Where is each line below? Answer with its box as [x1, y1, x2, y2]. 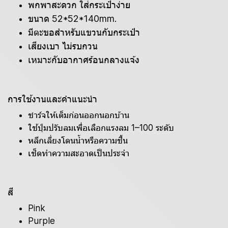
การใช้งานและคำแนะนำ [8, 94, 97, 104]
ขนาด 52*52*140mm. [28, 13, 117, 24]
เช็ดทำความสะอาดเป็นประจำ [28, 148, 129, 158]
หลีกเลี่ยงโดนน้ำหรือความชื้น [28, 135, 128, 146]
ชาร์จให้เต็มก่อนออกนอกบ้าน [28, 110, 129, 120]
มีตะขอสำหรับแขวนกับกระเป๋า [28, 27, 140, 38]
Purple [28, 216, 55, 226]
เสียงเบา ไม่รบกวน [28, 41, 98, 51]
